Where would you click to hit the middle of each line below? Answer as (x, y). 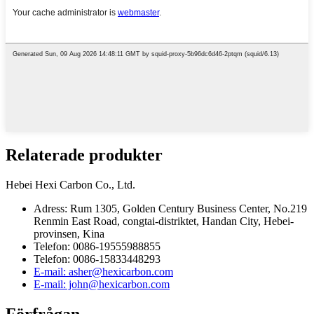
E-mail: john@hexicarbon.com (102, 285)
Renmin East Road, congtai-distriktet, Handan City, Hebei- (164, 221)
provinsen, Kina (69, 234)
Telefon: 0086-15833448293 (97, 259)
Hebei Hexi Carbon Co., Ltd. (70, 185)
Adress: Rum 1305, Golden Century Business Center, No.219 (170, 209)
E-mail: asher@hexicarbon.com (103, 272)
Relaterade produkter (84, 155)
